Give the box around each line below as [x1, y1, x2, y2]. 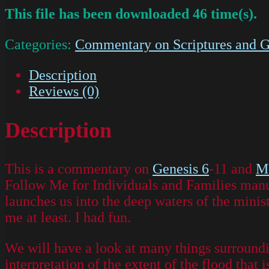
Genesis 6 [153, 161, 209, 177]
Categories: [5, 37, 75, 53]
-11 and [209, 161, 256, 177]
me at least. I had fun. [5, 210, 131, 226]
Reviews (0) [29, 83, 99, 100]
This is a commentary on [5, 161, 153, 177]
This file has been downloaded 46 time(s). [5, 6, 257, 22]
